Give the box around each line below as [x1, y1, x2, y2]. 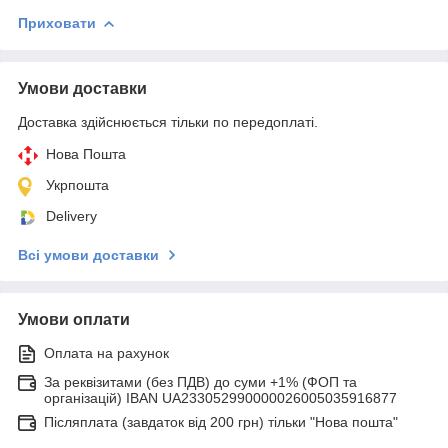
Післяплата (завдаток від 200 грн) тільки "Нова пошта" [44, 413, 398, 430]
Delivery [46, 207, 97, 224]
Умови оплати [18, 310, 130, 328]
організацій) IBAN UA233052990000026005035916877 [44, 389, 397, 406]
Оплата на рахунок [44, 344, 169, 361]
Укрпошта [46, 176, 109, 193]
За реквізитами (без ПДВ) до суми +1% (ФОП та [44, 373, 357, 390]
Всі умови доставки [18, 246, 159, 263]
